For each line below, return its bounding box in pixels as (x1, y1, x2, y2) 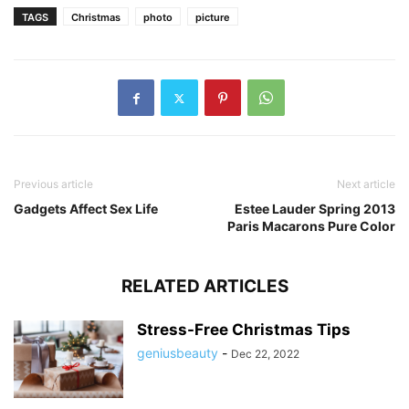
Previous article (14, 177, 93, 192)
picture (195, 11, 230, 25)
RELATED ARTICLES (121, 276, 288, 298)
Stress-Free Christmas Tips (137, 320, 351, 340)
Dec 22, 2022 (231, 347, 299, 362)
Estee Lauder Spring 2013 (235, 201, 395, 217)
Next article (337, 177, 395, 192)
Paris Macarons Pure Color (227, 218, 395, 235)
